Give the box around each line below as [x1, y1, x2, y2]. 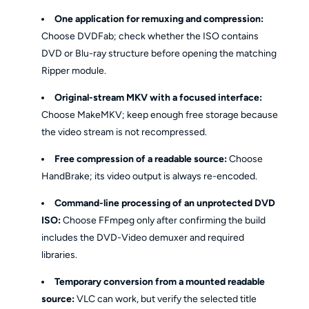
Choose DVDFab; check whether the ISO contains [41, 30, 259, 42]
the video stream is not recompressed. [41, 126, 208, 138]
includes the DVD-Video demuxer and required [41, 231, 245, 243]
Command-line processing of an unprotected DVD [54, 197, 276, 209]
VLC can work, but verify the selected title [74, 292, 257, 305]
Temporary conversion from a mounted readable [54, 275, 266, 288]
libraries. [41, 248, 78, 261]
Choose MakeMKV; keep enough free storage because [41, 108, 279, 121]
